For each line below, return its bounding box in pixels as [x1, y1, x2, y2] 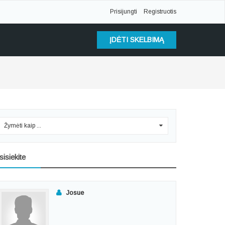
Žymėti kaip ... [4, 122, 41, 129]
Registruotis [144, 8, 176, 15]
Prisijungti [110, 8, 137, 15]
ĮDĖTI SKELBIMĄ [109, 36, 164, 44]
